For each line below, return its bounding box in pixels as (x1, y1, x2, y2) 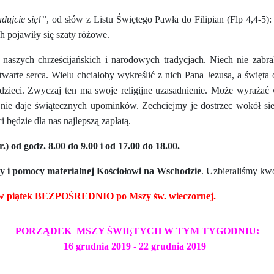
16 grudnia (63, 240, 111, 251)
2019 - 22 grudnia (111, 240, 184, 251)
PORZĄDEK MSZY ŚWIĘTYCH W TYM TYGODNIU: (15, 225, 259, 236)
